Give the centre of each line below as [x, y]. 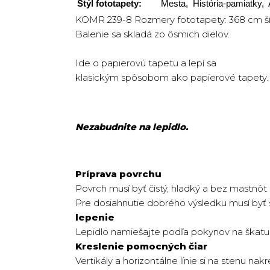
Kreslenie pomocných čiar [141, 246]
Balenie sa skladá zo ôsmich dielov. [152, 34]
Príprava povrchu [120, 174]
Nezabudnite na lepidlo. [132, 127]
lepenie [95, 217]
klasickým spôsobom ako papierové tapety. [172, 77]
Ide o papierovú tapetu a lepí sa [146, 63]
